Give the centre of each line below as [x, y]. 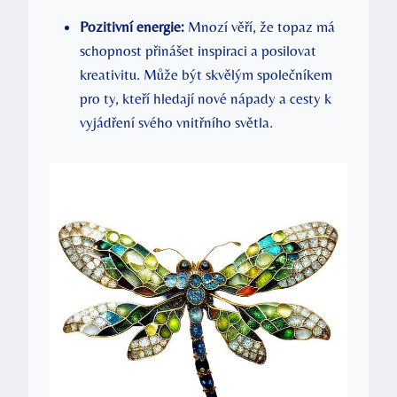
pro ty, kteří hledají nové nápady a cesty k [206, 99]
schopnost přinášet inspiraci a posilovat [198, 51]
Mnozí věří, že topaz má [260, 27]
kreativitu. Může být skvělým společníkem [206, 75]
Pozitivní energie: [132, 27]
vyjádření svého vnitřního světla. [176, 123]
